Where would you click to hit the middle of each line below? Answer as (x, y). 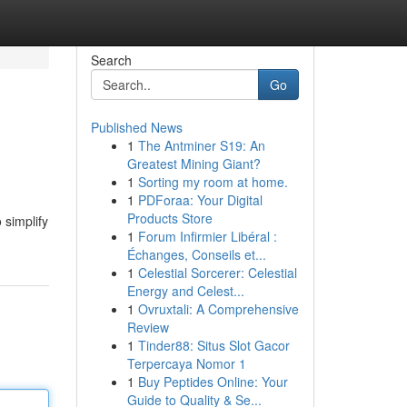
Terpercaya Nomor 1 (186, 363)
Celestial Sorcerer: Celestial (217, 273)
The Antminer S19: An (201, 145)
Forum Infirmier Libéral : (207, 236)
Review (148, 327)
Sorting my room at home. (213, 182)
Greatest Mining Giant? (194, 164)
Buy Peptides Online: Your (213, 382)
